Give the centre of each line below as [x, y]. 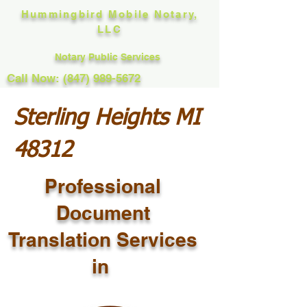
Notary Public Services [109, 57]
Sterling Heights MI [107, 119]
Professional [103, 186]
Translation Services [103, 240]
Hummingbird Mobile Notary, [110, 14]
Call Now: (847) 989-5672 [74, 78]
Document [103, 213]
